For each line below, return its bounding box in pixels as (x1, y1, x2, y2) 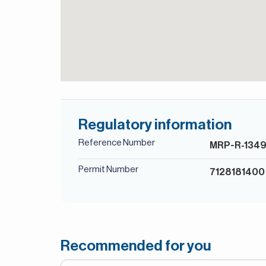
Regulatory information (78, 118, 232, 132)
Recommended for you (61, 239, 211, 254)
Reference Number (78, 138, 155, 147)
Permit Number (78, 165, 138, 174)
